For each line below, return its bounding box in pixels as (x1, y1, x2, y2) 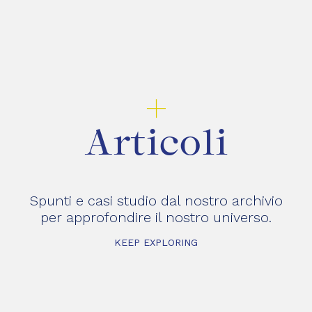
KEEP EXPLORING (114, 237, 198, 248)
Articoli (84, 131, 228, 162)
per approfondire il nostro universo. (40, 209, 272, 226)
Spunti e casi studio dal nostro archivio (29, 192, 283, 209)
